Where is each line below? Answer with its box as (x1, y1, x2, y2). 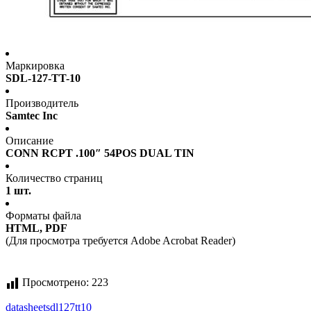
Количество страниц (6, 172, 103, 185)
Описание (6, 135, 53, 147)
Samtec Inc (6, 110, 58, 122)
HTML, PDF (6, 222, 67, 235)
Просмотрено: (22, 276, 89, 289)
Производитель (6, 97, 78, 110)
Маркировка (6, 60, 65, 72)
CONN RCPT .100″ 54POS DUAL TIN (6, 147, 194, 160)
